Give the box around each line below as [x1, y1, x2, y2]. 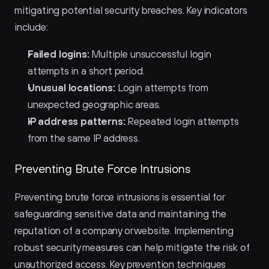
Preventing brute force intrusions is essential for [14, 191, 225, 203]
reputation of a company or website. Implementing [14, 225, 234, 237]
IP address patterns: [28, 115, 125, 127]
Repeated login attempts [125, 115, 239, 127]
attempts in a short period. [28, 65, 145, 77]
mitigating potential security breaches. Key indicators [14, 4, 247, 16]
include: [14, 21, 48, 33]
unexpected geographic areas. [28, 98, 161, 110]
